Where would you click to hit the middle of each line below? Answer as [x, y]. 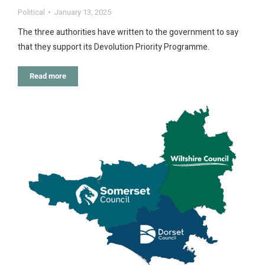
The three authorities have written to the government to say [128, 32]
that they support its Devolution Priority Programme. [114, 47]
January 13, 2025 [83, 12]
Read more [48, 76]
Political [31, 12]
